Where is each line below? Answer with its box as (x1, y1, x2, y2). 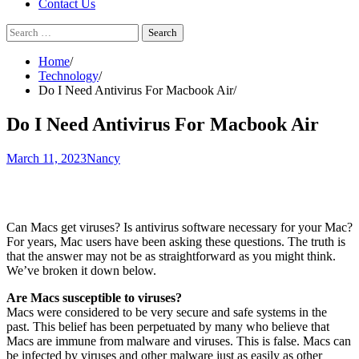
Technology (38, 69, 99, 83)
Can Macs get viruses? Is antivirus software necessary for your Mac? (6, 220, 353, 234)
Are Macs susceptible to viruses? (6, 290, 182, 305)
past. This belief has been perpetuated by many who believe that (6, 319, 329, 333)
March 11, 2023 (6, 151, 87, 165)
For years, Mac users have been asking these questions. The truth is (6, 234, 345, 248)
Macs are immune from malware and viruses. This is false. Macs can (6, 333, 351, 348)
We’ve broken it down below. (6, 263, 156, 277)
